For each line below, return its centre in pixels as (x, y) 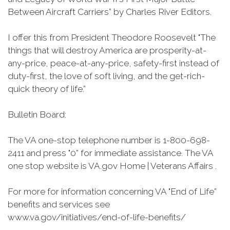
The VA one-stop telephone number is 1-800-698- (109, 140)
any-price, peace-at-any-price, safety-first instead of (113, 63)
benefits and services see (59, 204)
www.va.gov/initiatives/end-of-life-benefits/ (97, 217)
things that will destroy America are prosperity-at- (107, 50)
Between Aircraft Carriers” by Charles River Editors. (111, 12)
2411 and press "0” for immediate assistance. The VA (110, 153)
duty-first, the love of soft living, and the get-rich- (106, 76)
